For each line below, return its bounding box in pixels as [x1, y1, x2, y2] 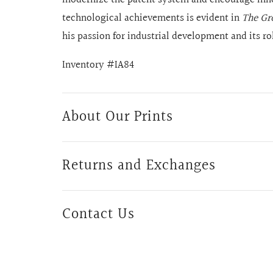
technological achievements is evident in [62, 10, 242, 27]
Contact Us [62, 203, 135, 227]
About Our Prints [62, 105, 173, 129]
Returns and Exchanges [62, 154, 216, 178]
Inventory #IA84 [62, 57, 134, 74]
